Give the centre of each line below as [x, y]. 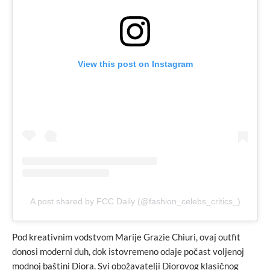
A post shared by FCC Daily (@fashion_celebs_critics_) [135, 202]
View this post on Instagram [135, 64]
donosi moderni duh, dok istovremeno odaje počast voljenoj [128, 252]
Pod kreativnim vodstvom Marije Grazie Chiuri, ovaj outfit [126, 237]
